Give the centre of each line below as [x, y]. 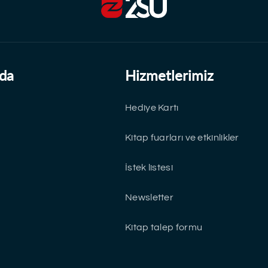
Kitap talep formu [164, 227]
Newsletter [149, 197]
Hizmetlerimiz [169, 75]
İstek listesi [149, 167]
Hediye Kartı [152, 107]
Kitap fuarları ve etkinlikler [182, 137]
